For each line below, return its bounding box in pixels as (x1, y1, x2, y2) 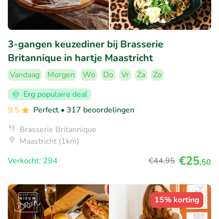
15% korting (154, 194, 199, 205)
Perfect (33, 104, 61, 115)
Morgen (47, 69, 75, 80)
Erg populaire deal (23, 88, 88, 100)
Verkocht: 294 (8, 155, 58, 166)
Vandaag (10, 69, 40, 80)
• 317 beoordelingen (61, 104, 134, 115)
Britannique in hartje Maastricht (8, 51, 153, 65)
